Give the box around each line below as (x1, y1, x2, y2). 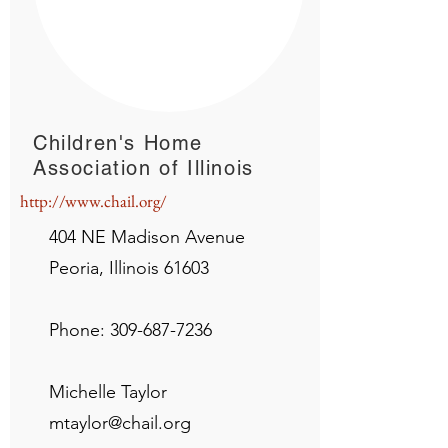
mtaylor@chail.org (49, 412, 191, 434)
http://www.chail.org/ (20, 190, 167, 212)
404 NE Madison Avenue (49, 226, 245, 248)
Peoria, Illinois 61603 (49, 257, 209, 279)
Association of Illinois (33, 156, 254, 180)
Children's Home (33, 131, 203, 155)
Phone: (49, 319, 110, 341)
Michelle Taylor (49, 381, 167, 403)
